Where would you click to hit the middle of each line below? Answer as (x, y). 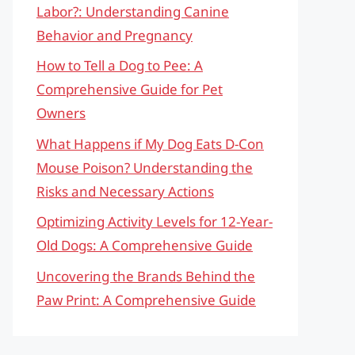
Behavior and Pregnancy (115, 35)
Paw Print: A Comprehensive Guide (146, 300)
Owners (61, 113)
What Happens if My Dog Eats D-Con (150, 143)
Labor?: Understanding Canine (133, 11)
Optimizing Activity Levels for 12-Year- (155, 221)
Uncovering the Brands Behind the (146, 276)
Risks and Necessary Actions (125, 191)
